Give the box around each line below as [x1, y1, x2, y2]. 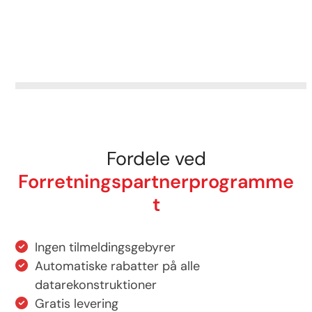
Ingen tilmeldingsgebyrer [35, 238, 176, 256]
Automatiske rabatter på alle [35, 257, 201, 274]
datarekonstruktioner [35, 276, 157, 293]
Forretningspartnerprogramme [18, 169, 294, 194]
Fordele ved [106, 146, 206, 171]
